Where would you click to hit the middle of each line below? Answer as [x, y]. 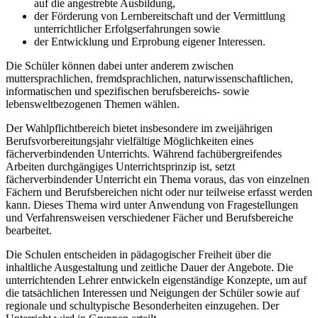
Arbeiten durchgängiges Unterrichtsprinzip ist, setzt [120, 167]
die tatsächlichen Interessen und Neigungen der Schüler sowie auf [153, 293]
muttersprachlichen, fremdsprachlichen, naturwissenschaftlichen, [149, 79]
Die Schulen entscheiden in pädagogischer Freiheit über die [138, 255]
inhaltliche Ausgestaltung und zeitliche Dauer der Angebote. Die [149, 268]
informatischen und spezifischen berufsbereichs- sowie [127, 92]
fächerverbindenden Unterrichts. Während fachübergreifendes [144, 154]
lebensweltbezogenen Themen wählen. [93, 104]
